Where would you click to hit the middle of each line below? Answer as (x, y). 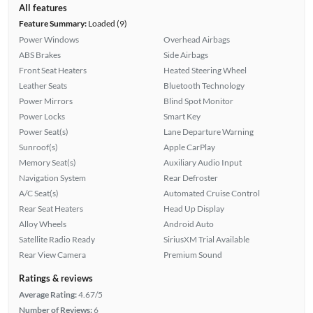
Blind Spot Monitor (198, 101)
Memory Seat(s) (47, 162)
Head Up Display (194, 208)
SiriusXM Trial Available (206, 239)
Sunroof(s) (38, 147)
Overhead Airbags (197, 39)
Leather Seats (43, 85)
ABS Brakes (39, 54)
